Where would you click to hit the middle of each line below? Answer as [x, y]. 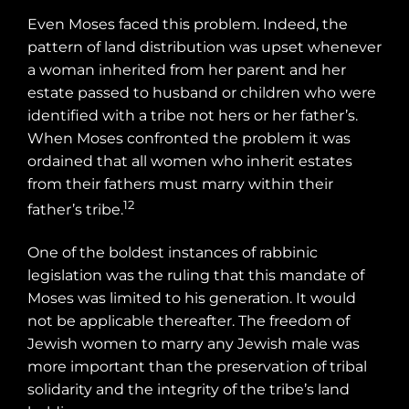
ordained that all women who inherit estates [190, 161]
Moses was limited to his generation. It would [192, 299]
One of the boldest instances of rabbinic [173, 253]
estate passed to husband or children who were [202, 92]
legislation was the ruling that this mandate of [196, 276]
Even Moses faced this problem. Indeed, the [188, 24]
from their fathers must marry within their [180, 184]
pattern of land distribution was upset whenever [204, 47]
